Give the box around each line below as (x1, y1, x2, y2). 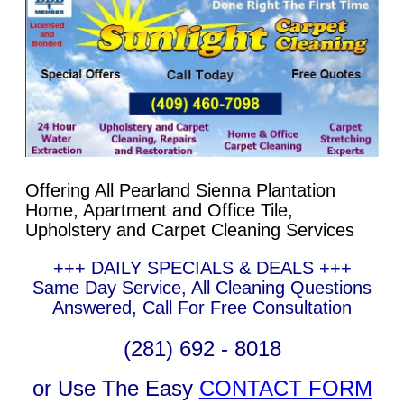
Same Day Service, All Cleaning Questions (32, 278, 372, 298)
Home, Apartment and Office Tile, (25, 200, 293, 220)
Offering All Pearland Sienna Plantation (25, 180, 335, 200)
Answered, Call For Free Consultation (52, 298, 352, 317)
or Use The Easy (32, 376, 199, 400)
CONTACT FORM (198, 376, 372, 400)
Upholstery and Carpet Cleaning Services (25, 220, 354, 240)
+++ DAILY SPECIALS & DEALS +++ (52, 258, 352, 278)
